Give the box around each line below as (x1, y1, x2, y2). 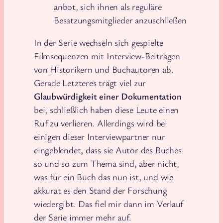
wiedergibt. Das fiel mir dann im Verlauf (34, 198, 184, 210)
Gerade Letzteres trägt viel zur (34, 77, 146, 89)
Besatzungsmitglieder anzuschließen (54, 13, 187, 26)
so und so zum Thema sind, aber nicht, (34, 157, 179, 170)
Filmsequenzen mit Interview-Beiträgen (34, 50, 180, 62)
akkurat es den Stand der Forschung (34, 184, 167, 197)
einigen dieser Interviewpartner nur (34, 130, 165, 143)
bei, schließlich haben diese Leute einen (34, 104, 179, 116)
